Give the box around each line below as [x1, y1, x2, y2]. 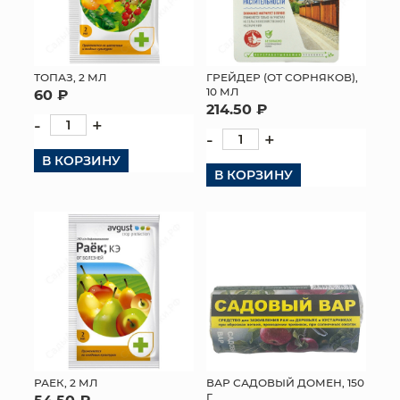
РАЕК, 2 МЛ [34, 374, 97, 389]
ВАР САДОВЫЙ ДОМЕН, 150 [206, 374, 364, 389]
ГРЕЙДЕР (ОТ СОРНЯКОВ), [206, 69, 358, 84]
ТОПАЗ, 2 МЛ [34, 69, 106, 84]
